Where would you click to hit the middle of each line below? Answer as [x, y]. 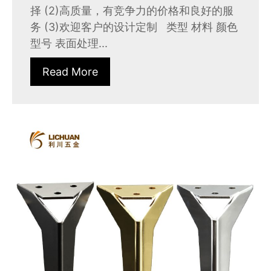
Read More [70, 72]
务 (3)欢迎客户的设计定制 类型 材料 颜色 [134, 27]
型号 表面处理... [69, 44]
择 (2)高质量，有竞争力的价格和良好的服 [132, 11]
